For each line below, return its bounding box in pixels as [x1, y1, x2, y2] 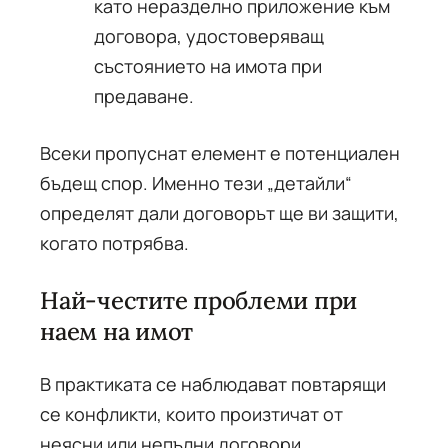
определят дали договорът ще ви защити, [40, 201, 399, 225]
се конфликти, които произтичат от [40, 402, 343, 426]
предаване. [94, 84, 194, 108]
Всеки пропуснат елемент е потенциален [40, 141, 400, 165]
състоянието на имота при [94, 54, 322, 78]
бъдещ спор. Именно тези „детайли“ [40, 171, 352, 195]
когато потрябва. [40, 231, 189, 255]
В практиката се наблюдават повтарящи [40, 372, 386, 396]
